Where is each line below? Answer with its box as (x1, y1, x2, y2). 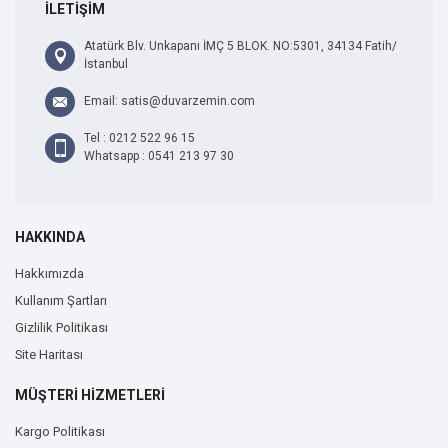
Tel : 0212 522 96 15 (84, 130, 195, 145)
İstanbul (84, 56, 128, 71)
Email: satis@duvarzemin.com (84, 93, 255, 108)
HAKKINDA (15, 228, 85, 245)
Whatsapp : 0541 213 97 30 (84, 148, 234, 163)
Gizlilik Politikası (15, 319, 108, 335)
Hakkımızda (15, 265, 84, 281)
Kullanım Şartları (15, 292, 107, 308)
